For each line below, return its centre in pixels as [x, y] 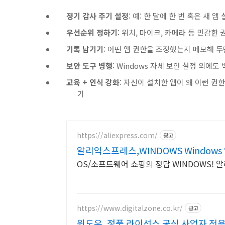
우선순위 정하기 [92, 32]
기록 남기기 [85, 49]
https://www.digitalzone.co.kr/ [130, 208]
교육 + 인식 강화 [93, 82]
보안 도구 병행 [89, 66]
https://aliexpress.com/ [117, 135]
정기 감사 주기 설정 [97, 16]
